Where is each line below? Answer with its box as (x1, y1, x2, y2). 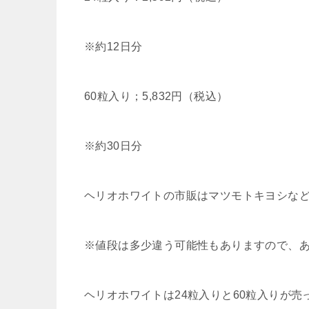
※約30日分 (84, 139, 143, 152)
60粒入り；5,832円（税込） (84, 90, 228, 102)
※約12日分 (84, 40, 143, 52)
